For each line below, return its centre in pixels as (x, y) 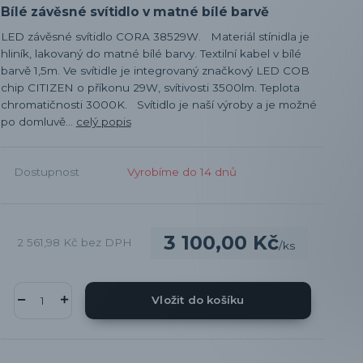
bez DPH (106, 243)
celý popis (103, 121)
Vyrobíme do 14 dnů (181, 171)
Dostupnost (46, 171)
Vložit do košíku (198, 300)
